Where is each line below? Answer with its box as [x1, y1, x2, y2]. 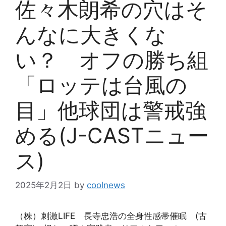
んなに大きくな [15, 21, 166, 47]
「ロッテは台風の [15, 72, 187, 98]
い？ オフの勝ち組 [15, 46, 208, 73]
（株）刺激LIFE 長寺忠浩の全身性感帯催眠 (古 [15, 211, 207, 221]
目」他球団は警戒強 [15, 97, 206, 123]
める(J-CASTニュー [15, 122, 209, 148]
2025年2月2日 [15, 180, 72, 191]
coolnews [87, 180, 125, 191]
